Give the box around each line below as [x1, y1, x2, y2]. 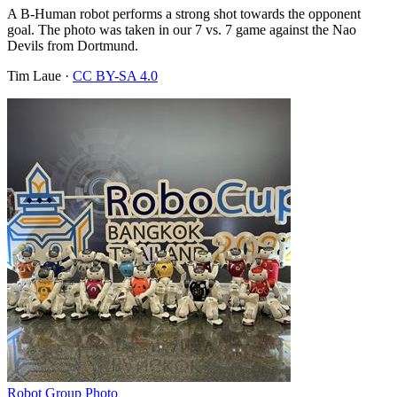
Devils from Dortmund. [7, 37, 138, 53]
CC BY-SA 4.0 [73, 67, 158, 83]
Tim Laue [7, 67, 61, 83]
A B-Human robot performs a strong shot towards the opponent [7, 5, 361, 21]
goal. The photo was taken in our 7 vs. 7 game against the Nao [7, 21, 356, 37]
